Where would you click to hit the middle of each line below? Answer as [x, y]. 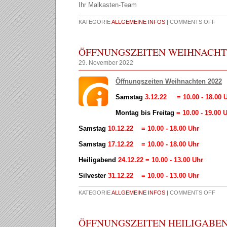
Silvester [93, 176]
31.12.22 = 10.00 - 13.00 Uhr [154, 176]
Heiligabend [97, 160]
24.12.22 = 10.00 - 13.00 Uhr [160, 160]
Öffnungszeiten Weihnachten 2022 [169, 81]
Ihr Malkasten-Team [108, 5]
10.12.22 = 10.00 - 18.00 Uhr [153, 128]
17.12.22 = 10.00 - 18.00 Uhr [153, 144]
